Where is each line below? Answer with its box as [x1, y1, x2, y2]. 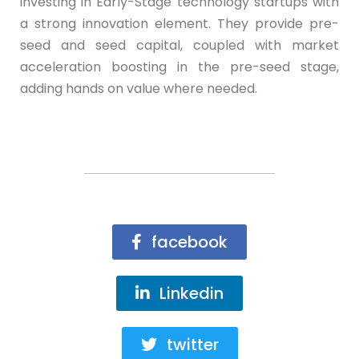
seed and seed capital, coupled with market [20, 36, 339, 54]
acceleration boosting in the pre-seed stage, [20, 58, 339, 76]
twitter [166, 333, 219, 356]
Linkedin [159, 282, 224, 305]
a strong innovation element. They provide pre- [20, 14, 339, 33]
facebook [151, 231, 228, 253]
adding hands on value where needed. [20, 79, 257, 98]
